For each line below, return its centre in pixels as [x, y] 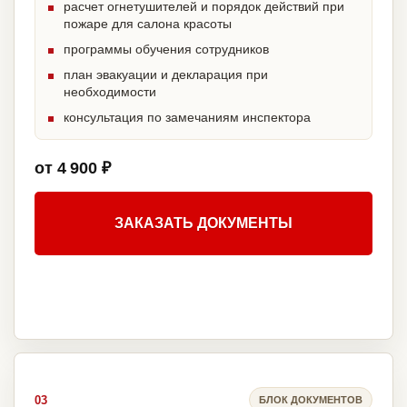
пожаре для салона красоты [148, 24]
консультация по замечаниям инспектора [187, 118]
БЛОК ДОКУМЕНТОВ [311, 399]
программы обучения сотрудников [166, 50]
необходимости [110, 92]
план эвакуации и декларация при [166, 75]
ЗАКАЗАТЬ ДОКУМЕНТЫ [203, 223]
